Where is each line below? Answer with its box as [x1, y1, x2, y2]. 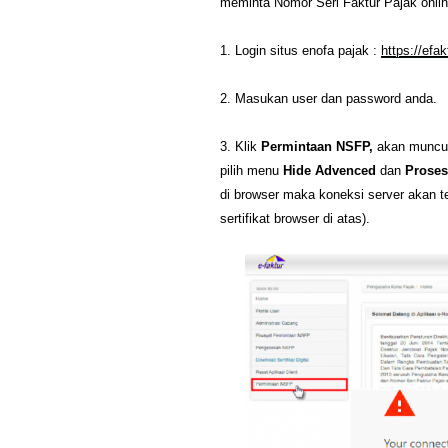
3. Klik [220, 139, 261, 155]
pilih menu [220, 163, 279, 179]
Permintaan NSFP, [261, 139, 377, 155]
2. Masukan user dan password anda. [220, 91, 437, 107]
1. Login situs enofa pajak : [220, 43, 381, 59]
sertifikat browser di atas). [220, 211, 370, 227]
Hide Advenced [279, 163, 376, 179]
